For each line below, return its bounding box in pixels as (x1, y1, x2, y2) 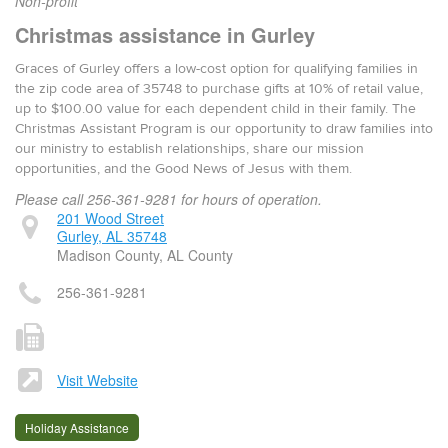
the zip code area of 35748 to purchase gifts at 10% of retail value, (15, 80, 423, 98)
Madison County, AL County (57, 245, 233, 265)
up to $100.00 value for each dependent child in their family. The (15, 100, 416, 118)
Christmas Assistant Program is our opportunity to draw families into (15, 120, 433, 138)
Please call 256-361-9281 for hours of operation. (15, 189, 322, 209)
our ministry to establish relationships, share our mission (15, 140, 364, 158)
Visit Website (57, 370, 138, 390)
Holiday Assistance (25, 419, 129, 436)
